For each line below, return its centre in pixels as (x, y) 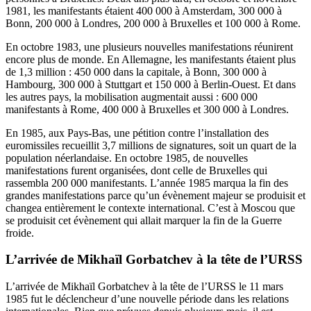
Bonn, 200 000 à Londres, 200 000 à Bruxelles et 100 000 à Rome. (153, 23)
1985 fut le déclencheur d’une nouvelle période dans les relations (147, 299)
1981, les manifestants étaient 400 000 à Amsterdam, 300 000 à (144, 10)
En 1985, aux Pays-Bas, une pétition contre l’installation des (137, 133)
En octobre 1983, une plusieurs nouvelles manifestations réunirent (149, 47)
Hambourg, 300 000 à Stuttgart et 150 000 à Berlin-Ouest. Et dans (151, 84)
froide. (20, 233)
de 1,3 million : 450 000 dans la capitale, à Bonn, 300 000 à (136, 72)
